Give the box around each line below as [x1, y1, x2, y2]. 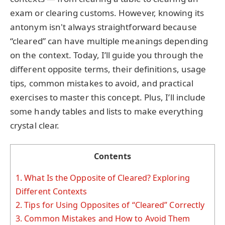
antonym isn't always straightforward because [10, 21, 197, 33]
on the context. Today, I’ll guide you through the [10, 49, 204, 61]
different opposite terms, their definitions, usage [10, 63, 206, 75]
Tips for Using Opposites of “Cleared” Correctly [22, 199, 205, 211]
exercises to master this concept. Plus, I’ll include [10, 91, 206, 103]
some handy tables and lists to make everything [10, 105, 203, 117]
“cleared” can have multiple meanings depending [10, 35, 208, 47]
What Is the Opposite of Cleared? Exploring [22, 172, 190, 184]
